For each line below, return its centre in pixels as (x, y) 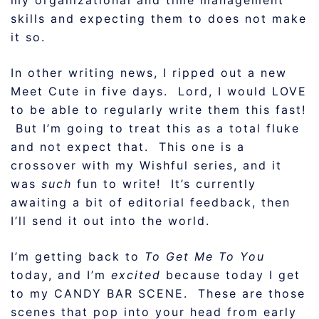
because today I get (231, 275)
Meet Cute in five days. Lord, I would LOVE (159, 91)
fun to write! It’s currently (167, 184)
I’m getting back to (78, 256)
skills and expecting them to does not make (159, 19)
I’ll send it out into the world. (110, 221)
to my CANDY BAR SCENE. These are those (158, 293)
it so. (28, 37)
